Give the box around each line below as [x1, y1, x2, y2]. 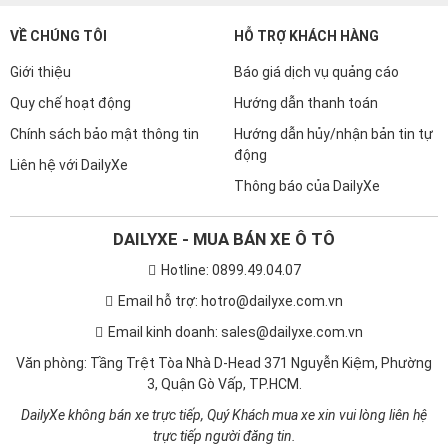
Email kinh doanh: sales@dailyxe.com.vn [108, 355, 363, 372]
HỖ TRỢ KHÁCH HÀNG [234, 59, 379, 76]
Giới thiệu [10, 95, 71, 112]
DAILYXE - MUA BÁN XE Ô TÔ [113, 260, 335, 281]
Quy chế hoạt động [10, 126, 131, 143]
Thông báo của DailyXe [234, 209, 380, 226]
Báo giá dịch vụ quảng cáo [234, 95, 399, 112]
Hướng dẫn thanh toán [234, 126, 378, 143]
